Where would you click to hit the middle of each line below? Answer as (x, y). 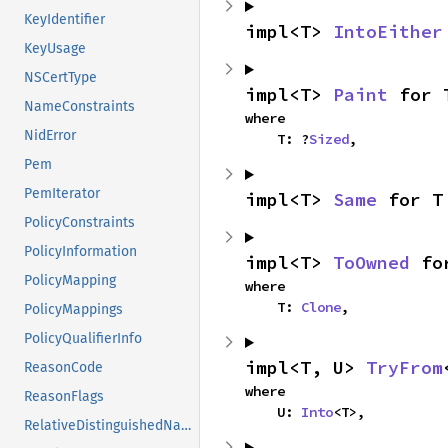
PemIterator (62, 194)
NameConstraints (79, 107)
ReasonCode (63, 368)
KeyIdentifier (64, 20)
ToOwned (371, 262)
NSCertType (60, 78)
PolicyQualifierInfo (83, 339)
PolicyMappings (73, 310)
